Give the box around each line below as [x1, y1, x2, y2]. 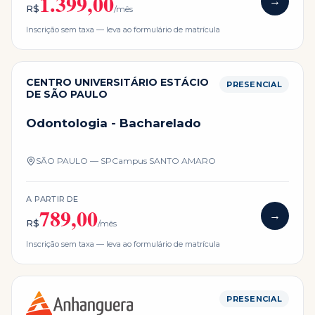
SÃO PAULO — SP [36, 155, 112, 166]
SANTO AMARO [149, 155, 216, 166]
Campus [112, 155, 149, 166]
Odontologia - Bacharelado [26, 115, 201, 130]
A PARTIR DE [26, 193, 79, 204]
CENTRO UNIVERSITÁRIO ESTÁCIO [26, 75, 209, 89]
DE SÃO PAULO [26, 87, 108, 101]
